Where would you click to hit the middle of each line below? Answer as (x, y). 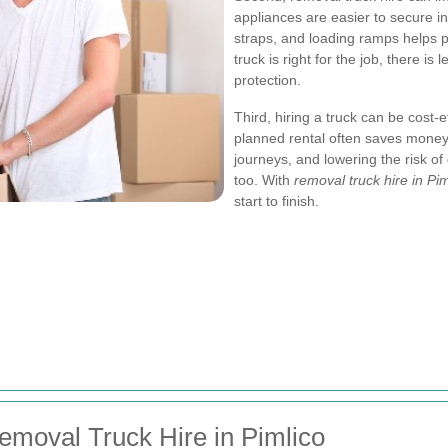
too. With (264, 180)
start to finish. (276, 201)
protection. (267, 80)
